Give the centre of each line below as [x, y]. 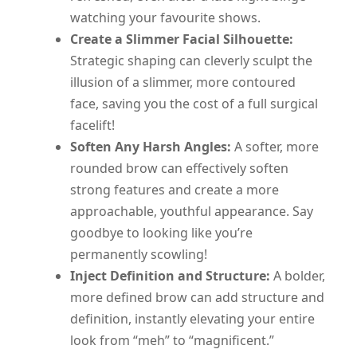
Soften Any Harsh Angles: [151, 147]
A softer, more [275, 147]
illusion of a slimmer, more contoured [183, 82]
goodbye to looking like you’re [161, 233]
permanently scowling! [139, 255]
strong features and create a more [175, 190]
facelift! [92, 126]
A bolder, [298, 276]
